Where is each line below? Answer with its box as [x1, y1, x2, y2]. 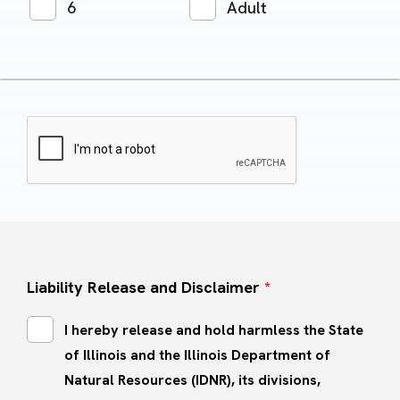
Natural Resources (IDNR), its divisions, [64, 371, 321, 390]
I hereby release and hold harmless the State [64, 321, 363, 340]
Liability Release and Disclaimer [27, 277, 264, 298]
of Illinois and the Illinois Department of [64, 346, 330, 365]
